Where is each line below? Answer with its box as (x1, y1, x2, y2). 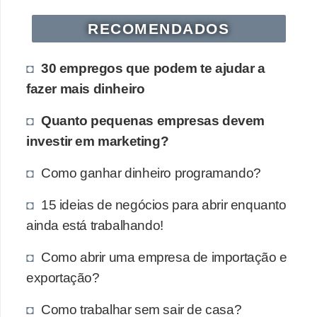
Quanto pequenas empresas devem (41, 112, 265, 128)
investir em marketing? (26, 132, 169, 149)
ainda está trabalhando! (26, 217, 163, 233)
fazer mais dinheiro (26, 80, 145, 96)
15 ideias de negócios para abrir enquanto (41, 196, 287, 212)
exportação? (26, 269, 100, 285)
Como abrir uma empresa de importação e (41, 248, 287, 265)
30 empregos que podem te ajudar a (41, 59, 265, 76)
